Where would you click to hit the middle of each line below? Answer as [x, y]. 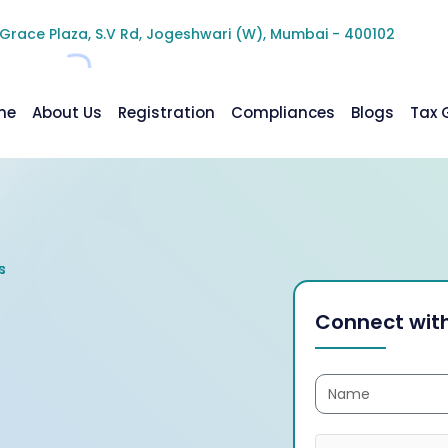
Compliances [283, 112]
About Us [67, 112]
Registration [166, 112]
